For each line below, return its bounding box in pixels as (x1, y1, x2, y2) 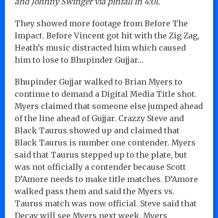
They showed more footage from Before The (15, 18, 188, 28)
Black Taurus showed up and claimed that (15, 125, 180, 135)
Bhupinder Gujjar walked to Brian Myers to (15, 76, 182, 87)
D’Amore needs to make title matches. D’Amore (15, 174, 198, 184)
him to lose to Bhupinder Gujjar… (15, 54, 144, 65)
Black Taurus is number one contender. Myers (15, 137, 196, 147)
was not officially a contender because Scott (15, 162, 186, 172)
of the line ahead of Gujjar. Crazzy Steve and (15, 113, 184, 123)
